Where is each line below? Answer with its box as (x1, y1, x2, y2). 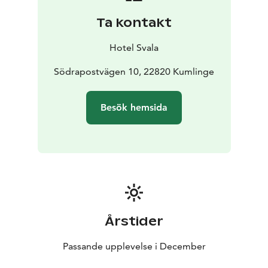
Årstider (105, 214, 163, 230)
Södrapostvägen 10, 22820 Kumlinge (54, 66, 214, 78)
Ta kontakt (96, 15, 172, 31)
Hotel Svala (109, 42, 159, 54)
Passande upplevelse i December (62, 240, 206, 252)
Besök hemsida (100, 102, 167, 114)
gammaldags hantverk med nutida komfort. (14, 8, 202, 20)
